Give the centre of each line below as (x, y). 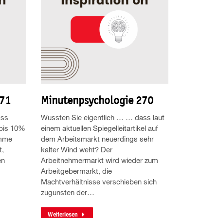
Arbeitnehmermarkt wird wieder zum (99, 160)
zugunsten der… (67, 192)
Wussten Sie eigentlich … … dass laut (102, 117)
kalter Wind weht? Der (76, 149)
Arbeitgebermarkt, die (76, 171)
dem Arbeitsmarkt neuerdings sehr (97, 138)
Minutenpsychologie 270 (97, 100)
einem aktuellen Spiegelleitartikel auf (99, 128)
